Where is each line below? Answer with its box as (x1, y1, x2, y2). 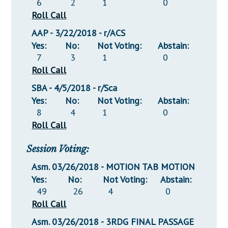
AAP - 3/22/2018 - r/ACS (32, 27, 126, 39)
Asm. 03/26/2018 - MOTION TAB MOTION (32, 161, 195, 173)
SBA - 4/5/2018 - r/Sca (32, 82, 118, 94)
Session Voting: (26, 144, 90, 155)
